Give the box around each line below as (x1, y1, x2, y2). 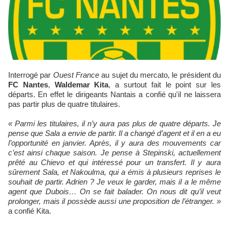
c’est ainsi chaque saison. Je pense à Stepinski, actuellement (8, 148, 221, 157)
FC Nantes (8, 80, 48, 89)
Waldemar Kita (54, 80, 109, 89)
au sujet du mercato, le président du (99, 71, 221, 80)
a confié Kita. (8, 207, 51, 216)
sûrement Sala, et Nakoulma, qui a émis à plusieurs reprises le (8, 168, 221, 177)
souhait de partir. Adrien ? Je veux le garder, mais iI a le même (8, 177, 221, 187)
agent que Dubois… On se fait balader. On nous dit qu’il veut (8, 187, 221, 196)
